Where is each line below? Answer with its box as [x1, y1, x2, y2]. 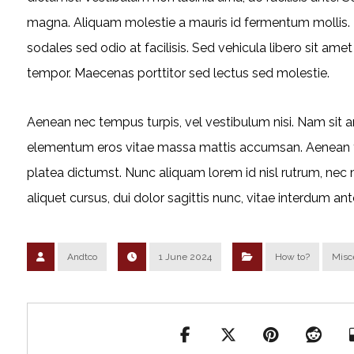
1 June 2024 [158, 251, 212, 262]
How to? [274, 251, 310, 262]
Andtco [66, 251, 97, 262]
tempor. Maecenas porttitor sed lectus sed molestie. [26, 66, 330, 81]
